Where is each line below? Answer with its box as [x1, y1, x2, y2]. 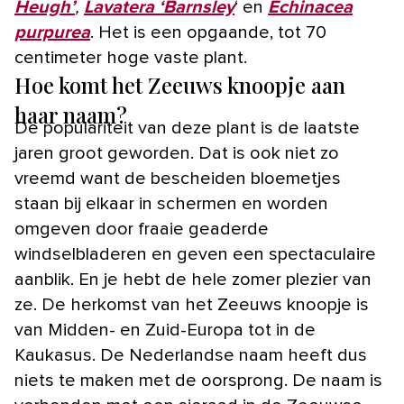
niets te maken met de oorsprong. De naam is [14, 372, 382, 390]
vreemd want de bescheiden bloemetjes [14, 170, 341, 188]
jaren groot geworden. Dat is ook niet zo [14, 144, 339, 163]
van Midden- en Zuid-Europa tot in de [14, 321, 316, 340]
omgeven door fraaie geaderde [14, 220, 269, 239]
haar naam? [14, 100, 127, 130]
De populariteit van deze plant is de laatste [14, 119, 360, 138]
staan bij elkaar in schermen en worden [14, 195, 328, 214]
